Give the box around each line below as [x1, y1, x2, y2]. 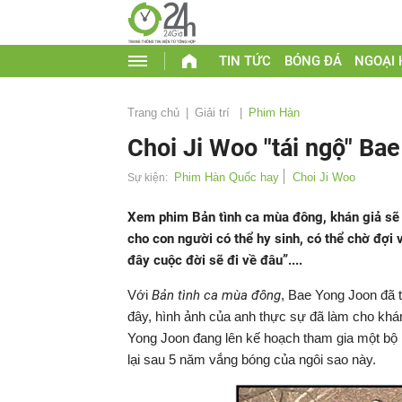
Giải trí [195, 106, 233, 119]
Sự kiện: [127, 171, 168, 184]
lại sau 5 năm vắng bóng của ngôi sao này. [127, 352, 376, 367]
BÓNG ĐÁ [284, 53, 342, 69]
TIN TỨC [218, 53, 271, 69]
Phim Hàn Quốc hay [174, 170, 279, 184]
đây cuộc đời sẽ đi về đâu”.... [127, 252, 302, 268]
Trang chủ [127, 106, 179, 119]
